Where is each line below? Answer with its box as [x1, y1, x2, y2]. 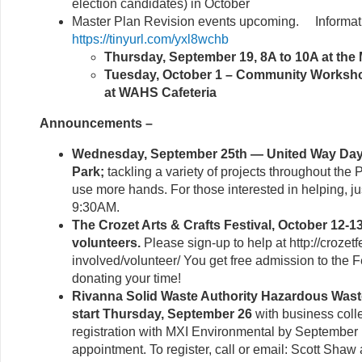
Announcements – [40, 116, 162, 130]
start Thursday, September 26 [72, 306, 252, 321]
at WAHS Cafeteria [104, 85, 217, 99]
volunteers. [72, 235, 141, 250]
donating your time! [72, 271, 181, 285]
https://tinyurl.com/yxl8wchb [72, 32, 229, 46]
